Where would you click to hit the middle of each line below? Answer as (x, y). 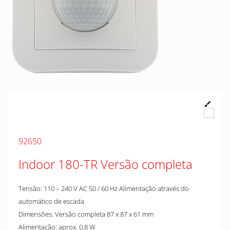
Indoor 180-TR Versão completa (106, 164)
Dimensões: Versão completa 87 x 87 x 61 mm (86, 214)
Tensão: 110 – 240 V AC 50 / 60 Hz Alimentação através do (104, 188)
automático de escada (51, 201)
